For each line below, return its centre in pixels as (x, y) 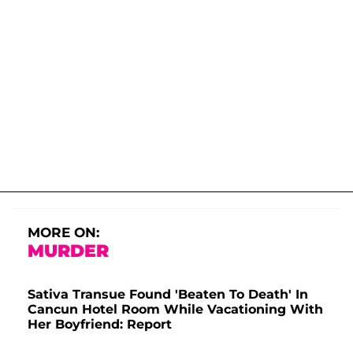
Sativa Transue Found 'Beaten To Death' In (168, 295)
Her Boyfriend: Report (100, 325)
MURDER (68, 251)
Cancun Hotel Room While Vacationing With (175, 310)
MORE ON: (63, 233)
